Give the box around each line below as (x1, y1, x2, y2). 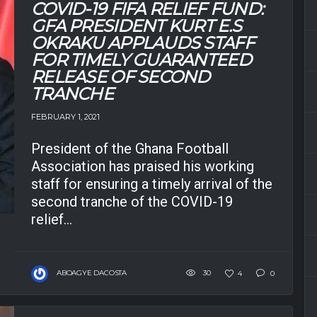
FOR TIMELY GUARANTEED (31, 50, 251, 71)
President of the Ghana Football (31, 139, 229, 157)
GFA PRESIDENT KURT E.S (31, 16, 242, 37)
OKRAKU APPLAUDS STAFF (31, 33, 254, 54)
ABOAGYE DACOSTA (57, 267, 127, 277)
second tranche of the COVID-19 (31, 192, 233, 210)
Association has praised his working (31, 157, 254, 175)
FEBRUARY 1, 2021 (31, 111, 100, 122)
